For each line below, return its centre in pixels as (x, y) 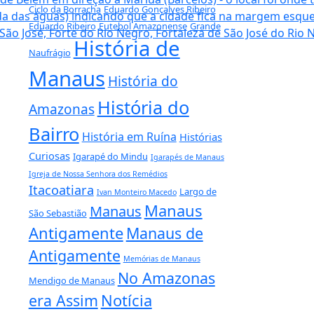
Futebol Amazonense (143, 26)
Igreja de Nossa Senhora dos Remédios (98, 173)
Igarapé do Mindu (110, 156)
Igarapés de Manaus (187, 157)
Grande (205, 26)
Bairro (54, 134)
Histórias (200, 136)
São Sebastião (57, 213)
